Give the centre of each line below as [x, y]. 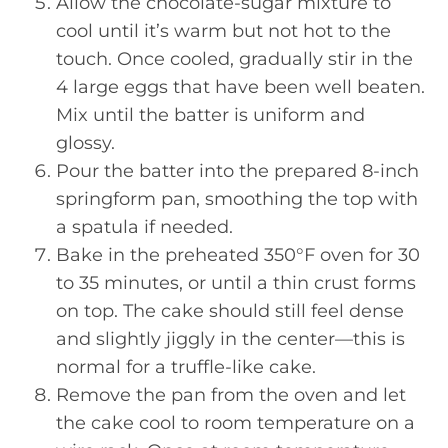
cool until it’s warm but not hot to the [223, 30]
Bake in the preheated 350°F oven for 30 [238, 254]
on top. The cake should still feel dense [230, 310]
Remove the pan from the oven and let [231, 394]
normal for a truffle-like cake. [186, 366]
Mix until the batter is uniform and [210, 114]
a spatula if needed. [144, 226]
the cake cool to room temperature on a [235, 422]
